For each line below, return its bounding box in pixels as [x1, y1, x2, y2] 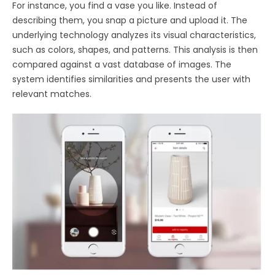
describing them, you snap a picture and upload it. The [12, 14, 247, 26]
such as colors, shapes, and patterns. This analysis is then [12, 43, 258, 56]
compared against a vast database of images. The [12, 58, 231, 71]
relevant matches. [12, 87, 94, 100]
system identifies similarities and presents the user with [12, 72, 250, 85]
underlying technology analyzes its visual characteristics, [12, 28, 256, 41]
